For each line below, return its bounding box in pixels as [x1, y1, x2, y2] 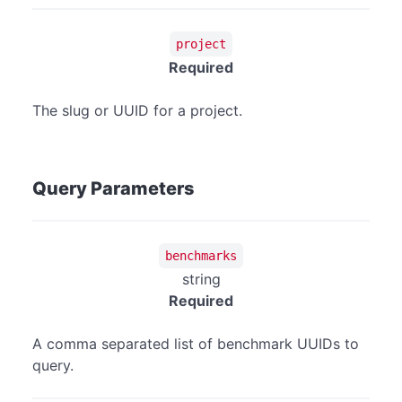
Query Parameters [32, 178, 195, 200]
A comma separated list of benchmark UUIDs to [32, 335, 359, 354]
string [181, 270, 221, 289]
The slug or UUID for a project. [32, 101, 242, 120]
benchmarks [165, 248, 237, 263]
